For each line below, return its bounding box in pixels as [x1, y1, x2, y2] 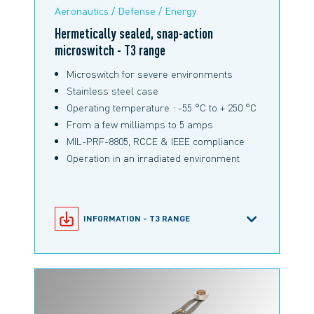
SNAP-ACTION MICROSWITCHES [83, 243, 215, 254]
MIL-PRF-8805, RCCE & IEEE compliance [67, 135, 245, 148]
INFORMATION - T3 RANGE [83, 213, 191, 224]
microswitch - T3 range [55, 41, 165, 60]
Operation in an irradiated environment [67, 151, 240, 165]
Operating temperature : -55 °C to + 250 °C [67, 101, 257, 114]
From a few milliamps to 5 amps [67, 118, 214, 131]
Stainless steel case [67, 84, 159, 97]
